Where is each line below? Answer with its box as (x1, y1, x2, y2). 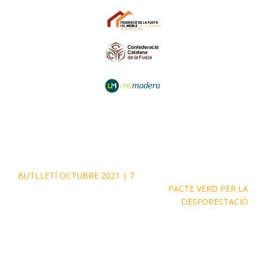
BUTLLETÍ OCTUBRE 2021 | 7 (18, 170, 134, 181)
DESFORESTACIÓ (181, 196, 248, 207)
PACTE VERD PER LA (168, 183, 248, 194)
